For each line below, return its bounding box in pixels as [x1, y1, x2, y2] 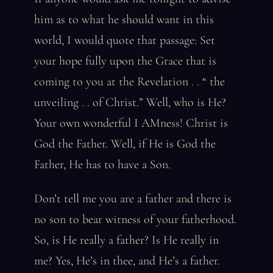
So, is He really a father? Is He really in [34, 233, 219, 247]
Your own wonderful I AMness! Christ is [34, 116, 228, 130]
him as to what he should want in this [34, 12, 214, 27]
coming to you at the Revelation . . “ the [34, 74, 225, 89]
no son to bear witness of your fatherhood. [34, 212, 236, 227]
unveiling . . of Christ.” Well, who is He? [34, 95, 226, 110]
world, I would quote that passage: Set [34, 33, 215, 48]
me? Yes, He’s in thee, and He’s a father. [34, 253, 220, 268]
